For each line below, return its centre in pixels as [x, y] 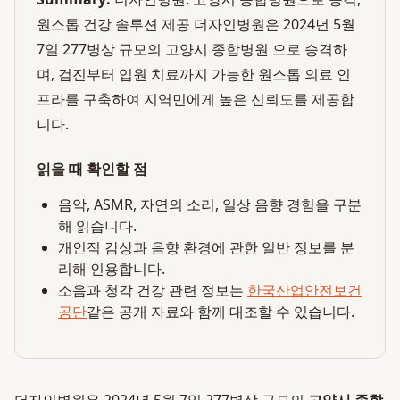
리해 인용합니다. [112, 269]
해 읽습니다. [97, 226]
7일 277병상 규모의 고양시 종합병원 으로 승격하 [192, 49]
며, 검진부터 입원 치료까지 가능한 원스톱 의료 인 [194, 74]
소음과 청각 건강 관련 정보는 [151, 290]
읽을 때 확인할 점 [92, 169]
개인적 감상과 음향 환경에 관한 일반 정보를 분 [206, 247]
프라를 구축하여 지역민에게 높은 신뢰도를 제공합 [196, 99]
